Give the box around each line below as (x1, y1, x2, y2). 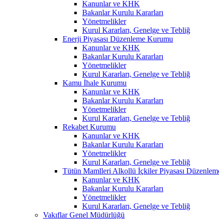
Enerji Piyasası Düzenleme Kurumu (63, 34, 173, 43)
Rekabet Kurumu (63, 122, 116, 131)
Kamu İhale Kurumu (63, 78, 127, 87)
